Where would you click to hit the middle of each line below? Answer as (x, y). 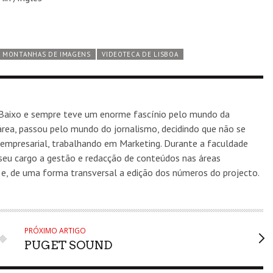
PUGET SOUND (68, 245)
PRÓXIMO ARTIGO (55, 230)
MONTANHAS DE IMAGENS (47, 54)
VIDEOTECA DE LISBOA (140, 54)
